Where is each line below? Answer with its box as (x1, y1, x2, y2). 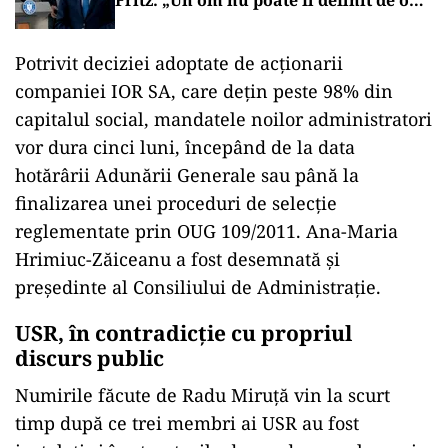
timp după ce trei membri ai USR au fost (15, 411, 359, 435)
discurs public (15, 344, 164, 372)
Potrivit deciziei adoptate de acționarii (15, 51, 343, 75)
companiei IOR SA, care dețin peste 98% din (15, 79, 393, 103)
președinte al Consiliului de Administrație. (15, 275, 381, 299)
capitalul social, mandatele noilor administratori (15, 107, 432, 131)
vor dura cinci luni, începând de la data (15, 135, 355, 159)
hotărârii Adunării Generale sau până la (15, 163, 359, 187)
